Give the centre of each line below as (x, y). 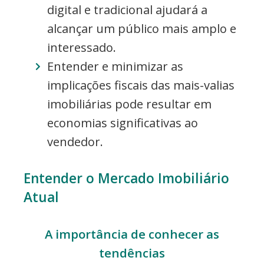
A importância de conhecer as (132, 234)
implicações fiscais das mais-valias (141, 85)
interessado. (82, 47)
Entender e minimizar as (115, 66)
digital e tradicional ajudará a (127, 9)
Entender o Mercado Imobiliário (126, 178)
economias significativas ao (123, 123)
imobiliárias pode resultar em (129, 104)
